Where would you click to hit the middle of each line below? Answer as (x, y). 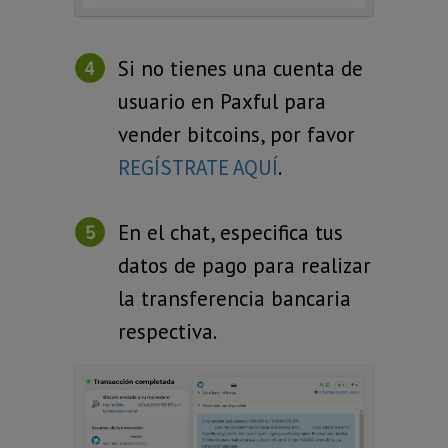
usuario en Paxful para (222, 101)
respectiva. (167, 331)
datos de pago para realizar (244, 265)
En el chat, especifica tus (230, 232)
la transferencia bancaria (234, 298)
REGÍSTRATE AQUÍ (198, 167)
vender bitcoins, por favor (236, 134)
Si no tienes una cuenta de (240, 68)
